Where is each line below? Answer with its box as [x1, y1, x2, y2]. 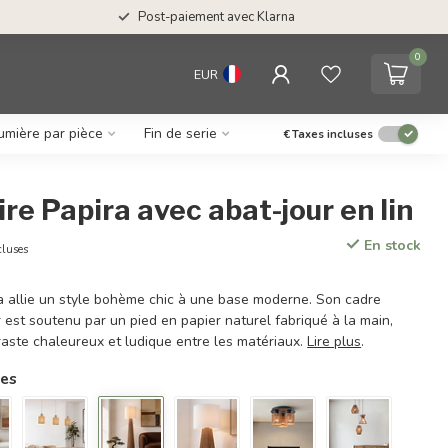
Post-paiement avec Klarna [137, 8, 295, 26]
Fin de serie [144, 124, 217, 143]
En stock [359, 236, 421, 255]
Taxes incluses [292, 126, 373, 142]
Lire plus [307, 332, 362, 351]
